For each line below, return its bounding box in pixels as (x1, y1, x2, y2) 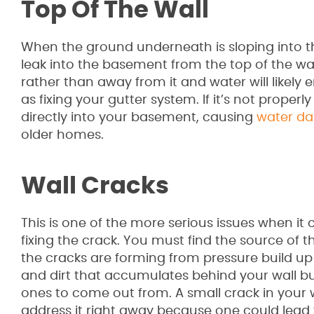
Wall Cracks (21, 175, 169, 198)
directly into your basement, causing (21, 111, 257, 124)
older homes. (21, 129, 104, 142)
